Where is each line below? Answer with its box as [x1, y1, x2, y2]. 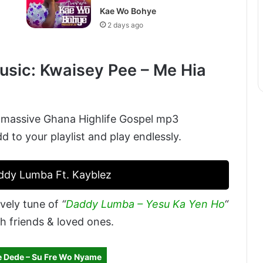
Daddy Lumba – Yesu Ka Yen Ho [66, 198, 224, 211]
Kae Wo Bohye [99, 5, 156, 16]
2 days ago [107, 20, 143, 29]
